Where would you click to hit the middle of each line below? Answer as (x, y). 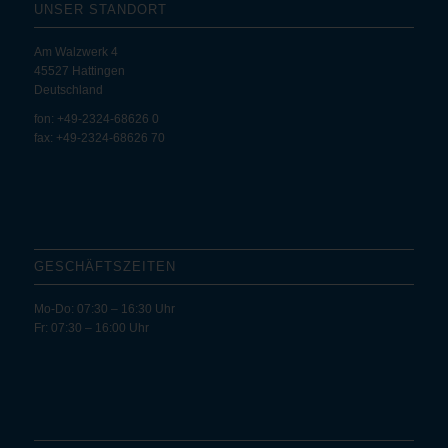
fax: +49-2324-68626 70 (99, 137)
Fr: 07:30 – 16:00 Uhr (91, 328)
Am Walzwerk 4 (75, 51)
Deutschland (68, 89)
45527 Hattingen (79, 70)
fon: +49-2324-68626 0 (96, 118)
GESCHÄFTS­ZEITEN (104, 267)
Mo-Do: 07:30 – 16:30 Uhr (104, 309)
